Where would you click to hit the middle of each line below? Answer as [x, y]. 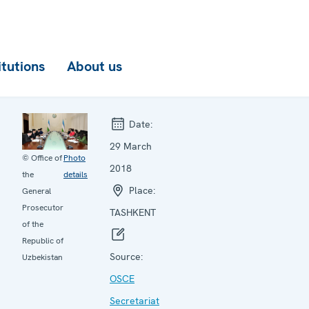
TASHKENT [133, 212]
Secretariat [134, 301]
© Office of [42, 158]
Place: [141, 190]
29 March [131, 146]
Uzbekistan [42, 258]
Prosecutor [43, 208]
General [37, 191]
